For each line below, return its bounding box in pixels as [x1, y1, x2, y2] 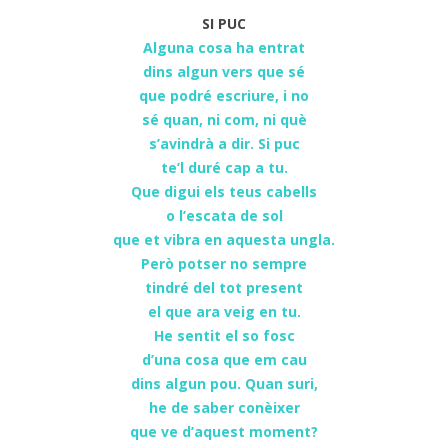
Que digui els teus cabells [131, 181, 317, 201]
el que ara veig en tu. [147, 301, 301, 321]
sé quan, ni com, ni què [141, 109, 307, 129]
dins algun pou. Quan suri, [130, 373, 318, 393]
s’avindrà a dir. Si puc [148, 133, 300, 153]
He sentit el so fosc [153, 325, 295, 345]
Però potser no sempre [141, 253, 307, 273]
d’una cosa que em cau [141, 349, 307, 369]
